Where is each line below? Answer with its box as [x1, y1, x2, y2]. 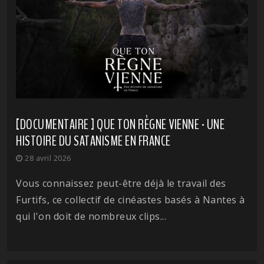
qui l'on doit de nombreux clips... [16, 209, 166, 223]
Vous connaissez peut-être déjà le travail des [16, 176, 226, 190]
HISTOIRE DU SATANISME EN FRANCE [16, 131, 171, 150]
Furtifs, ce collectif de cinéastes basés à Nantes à [16, 193, 245, 206]
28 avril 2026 [22, 152, 71, 163]
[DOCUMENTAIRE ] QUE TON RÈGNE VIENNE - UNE [16, 114, 225, 134]
